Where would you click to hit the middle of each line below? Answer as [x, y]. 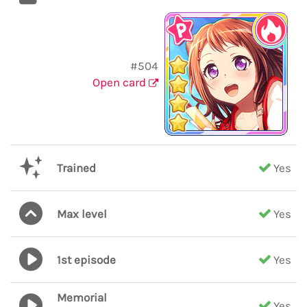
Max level [82, 214]
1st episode [86, 260]
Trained [76, 168]
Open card [121, 82]
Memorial [82, 297]
